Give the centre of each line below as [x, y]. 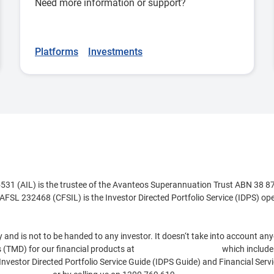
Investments [115, 52]
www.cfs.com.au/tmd [178, 249]
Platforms [57, 52]
